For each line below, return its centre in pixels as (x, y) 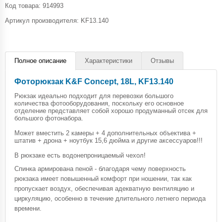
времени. (28, 208)
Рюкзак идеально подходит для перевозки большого (94, 96)
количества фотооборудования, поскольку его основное (99, 103)
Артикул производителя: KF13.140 (57, 20)
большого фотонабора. (49, 118)
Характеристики (109, 60)
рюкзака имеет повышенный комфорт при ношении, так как (103, 178)
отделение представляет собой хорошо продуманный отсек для (111, 111)
